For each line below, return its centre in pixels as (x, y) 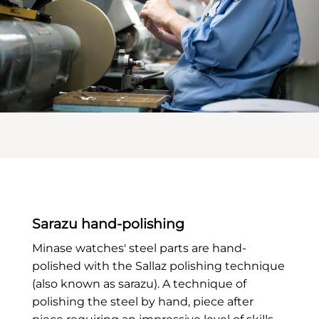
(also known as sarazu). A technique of (139, 283)
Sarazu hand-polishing (108, 224)
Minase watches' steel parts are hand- (139, 248)
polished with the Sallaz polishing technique (158, 266)
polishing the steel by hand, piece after (142, 301)
